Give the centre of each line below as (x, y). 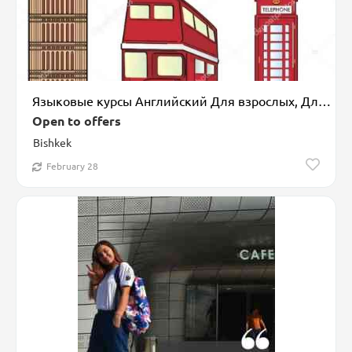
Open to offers (77, 121)
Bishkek (52, 143)
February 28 (72, 166)
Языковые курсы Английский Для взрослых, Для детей (324, 101)
